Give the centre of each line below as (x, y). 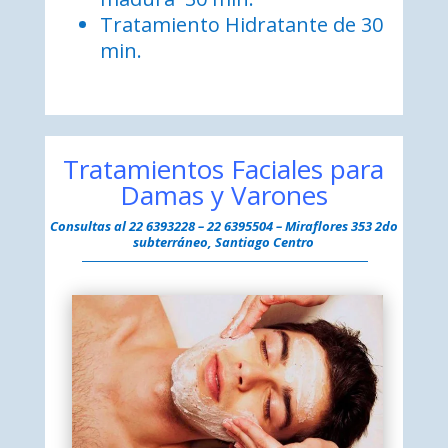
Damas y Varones (223, 195)
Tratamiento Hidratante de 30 (241, 25)
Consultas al (89, 226)
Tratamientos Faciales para (224, 169)
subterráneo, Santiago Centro (224, 242)
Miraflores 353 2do (341, 226)
